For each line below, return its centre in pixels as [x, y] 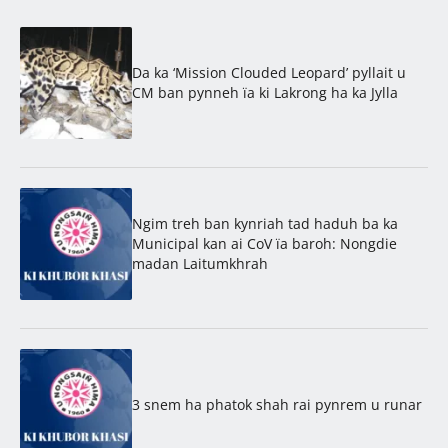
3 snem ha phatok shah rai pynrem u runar [277, 405]
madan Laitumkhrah [200, 264]
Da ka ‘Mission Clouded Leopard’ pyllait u [269, 73]
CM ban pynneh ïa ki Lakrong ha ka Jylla [265, 93]
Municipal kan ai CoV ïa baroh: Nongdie [264, 244]
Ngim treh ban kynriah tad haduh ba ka [265, 224]
